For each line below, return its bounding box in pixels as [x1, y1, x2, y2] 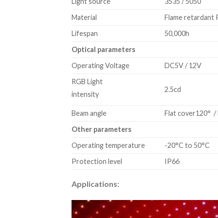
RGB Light [72, 77, 103, 86]
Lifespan [72, 29, 98, 38]
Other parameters [72, 125, 131, 134]
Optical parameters [72, 45, 135, 54]
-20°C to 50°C [164, 141, 210, 150]
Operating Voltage [72, 61, 129, 70]
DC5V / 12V [164, 61, 202, 70]
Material [72, 13, 97, 22]
